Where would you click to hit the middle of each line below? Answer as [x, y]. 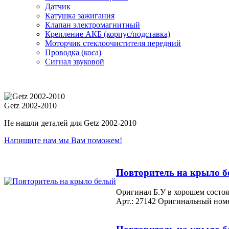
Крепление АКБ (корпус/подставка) [108, 34]
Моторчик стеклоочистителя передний [113, 43]
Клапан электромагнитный [93, 25]
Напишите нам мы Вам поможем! [63, 140]
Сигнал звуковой [75, 61]
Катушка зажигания [80, 15]
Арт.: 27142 [136, 201]
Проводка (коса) [73, 52]
